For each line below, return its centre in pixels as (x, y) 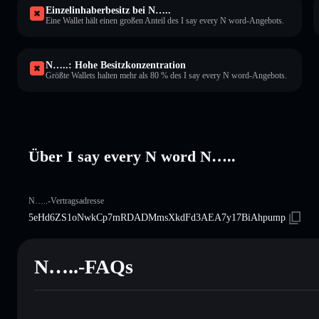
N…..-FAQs (84, 266)
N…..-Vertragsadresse (66, 200)
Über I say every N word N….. (132, 156)
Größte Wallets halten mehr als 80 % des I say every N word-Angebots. (166, 75)
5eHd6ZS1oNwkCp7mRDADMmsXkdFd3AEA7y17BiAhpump (157, 217)
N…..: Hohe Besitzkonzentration (116, 65)
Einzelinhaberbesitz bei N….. (108, 10)
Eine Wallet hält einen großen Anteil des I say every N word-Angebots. (165, 20)
